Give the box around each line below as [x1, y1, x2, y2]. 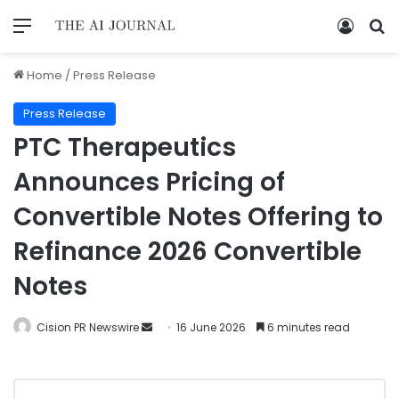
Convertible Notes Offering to [13, 199, 383, 234]
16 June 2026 [176, 319, 246, 335]
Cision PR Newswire [37, 319, 139, 335]
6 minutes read [265, 319, 350, 335]
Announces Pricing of [13, 164, 285, 199]
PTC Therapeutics [13, 129, 236, 165]
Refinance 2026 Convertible [13, 233, 362, 269]
